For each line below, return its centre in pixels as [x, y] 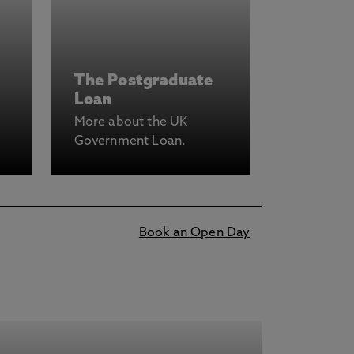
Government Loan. [130, 141]
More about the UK [131, 122]
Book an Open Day [194, 233]
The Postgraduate [143, 81]
